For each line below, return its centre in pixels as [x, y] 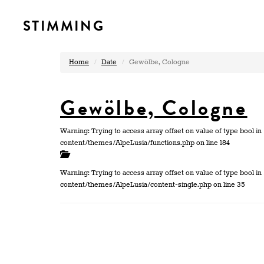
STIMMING [64, 26]
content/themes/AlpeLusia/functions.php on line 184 [145, 143]
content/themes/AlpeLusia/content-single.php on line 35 [152, 185]
